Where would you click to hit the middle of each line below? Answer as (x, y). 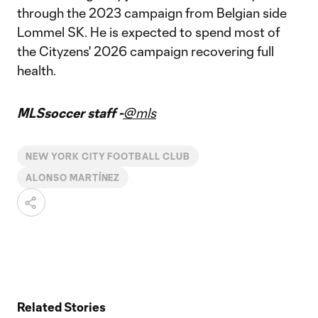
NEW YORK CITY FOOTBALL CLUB (108, 156)
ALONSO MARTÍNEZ (73, 177)
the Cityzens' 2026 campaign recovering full (146, 51)
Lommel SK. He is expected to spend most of (148, 32)
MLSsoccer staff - (70, 113)
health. (37, 70)
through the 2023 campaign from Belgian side (152, 13)
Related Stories (61, 307)
